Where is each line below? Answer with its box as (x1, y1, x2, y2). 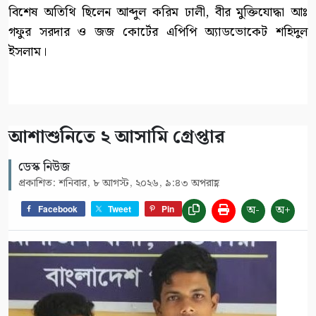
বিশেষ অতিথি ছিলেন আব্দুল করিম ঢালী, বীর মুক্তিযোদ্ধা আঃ (8, 2, 308, 23)
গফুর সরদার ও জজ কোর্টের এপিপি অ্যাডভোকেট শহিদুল (8, 22, 308, 43)
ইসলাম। (8, 42, 47, 63)
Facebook (38, 202, 78, 215)
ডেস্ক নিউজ (18, 157, 70, 178)
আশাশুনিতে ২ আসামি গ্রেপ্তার (8, 123, 225, 152)
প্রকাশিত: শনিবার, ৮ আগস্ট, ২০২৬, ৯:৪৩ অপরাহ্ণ (18, 175, 219, 193)
